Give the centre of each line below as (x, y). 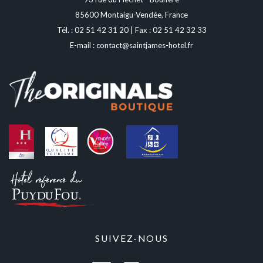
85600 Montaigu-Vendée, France (131, 14)
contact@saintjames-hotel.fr (145, 45)
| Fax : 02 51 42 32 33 (167, 30)
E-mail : (83, 45)
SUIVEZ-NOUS (131, 238)
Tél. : (65, 30)
